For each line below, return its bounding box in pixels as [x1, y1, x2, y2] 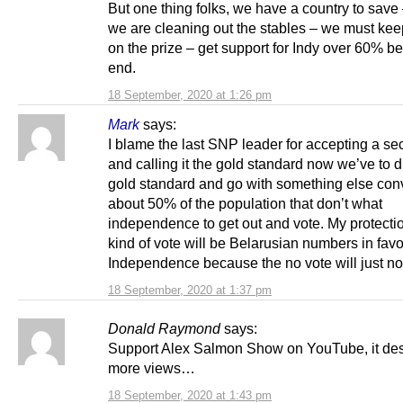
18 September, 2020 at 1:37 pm [108, 282, 272, 297]
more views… [108, 359, 195, 376]
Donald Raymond [108, 319, 220, 336]
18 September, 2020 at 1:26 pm [108, 87, 272, 102]
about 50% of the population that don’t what [108, 194, 382, 211]
